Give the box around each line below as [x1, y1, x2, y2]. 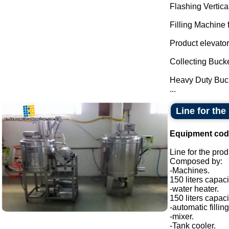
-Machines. [170, 166, 210, 175]
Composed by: [170, 157, 222, 166]
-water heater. [170, 185, 219, 193]
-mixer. [170, 212, 194, 221]
